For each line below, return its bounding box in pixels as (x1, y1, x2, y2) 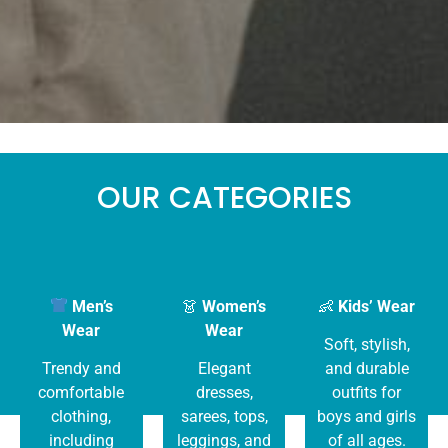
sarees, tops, (180, 407, 268, 427)
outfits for (332, 383, 402, 403)
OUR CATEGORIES (96, 176, 352, 219)
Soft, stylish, (323, 335, 410, 355)
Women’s (202, 296, 266, 316)
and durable (324, 359, 409, 379)
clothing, (51, 407, 112, 427)
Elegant (197, 359, 251, 379)
